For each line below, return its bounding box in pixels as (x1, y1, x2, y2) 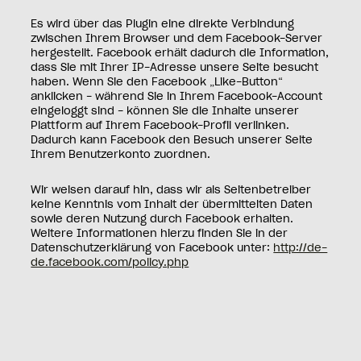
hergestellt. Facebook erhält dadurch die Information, (31, 48, 330, 60)
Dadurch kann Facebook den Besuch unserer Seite (31, 135, 313, 147)
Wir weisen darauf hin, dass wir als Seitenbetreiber (31, 185, 312, 197)
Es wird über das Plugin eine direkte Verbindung (31, 19, 295, 31)
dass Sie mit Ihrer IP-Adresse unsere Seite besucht (31, 63, 319, 74)
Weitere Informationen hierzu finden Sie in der (31, 229, 288, 240)
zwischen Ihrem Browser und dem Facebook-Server (31, 34, 323, 45)
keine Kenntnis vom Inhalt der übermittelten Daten (31, 200, 313, 211)
